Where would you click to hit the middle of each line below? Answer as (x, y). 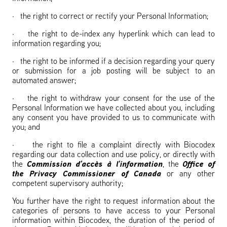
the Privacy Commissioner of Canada (87, 174)
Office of (199, 165)
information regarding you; (56, 44)
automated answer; (44, 81)
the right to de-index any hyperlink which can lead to (122, 34)
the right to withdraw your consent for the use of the (121, 99)
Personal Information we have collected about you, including (113, 108)
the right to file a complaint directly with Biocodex (124, 145)
